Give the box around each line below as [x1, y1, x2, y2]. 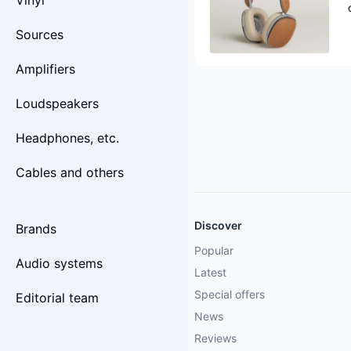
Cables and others [16, 165, 124, 180]
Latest [194, 266, 226, 279]
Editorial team [16, 290, 99, 306]
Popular [194, 244, 233, 257]
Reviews [194, 331, 237, 345]
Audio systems [16, 255, 103, 271]
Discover [194, 219, 242, 232]
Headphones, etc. [16, 130, 119, 146]
